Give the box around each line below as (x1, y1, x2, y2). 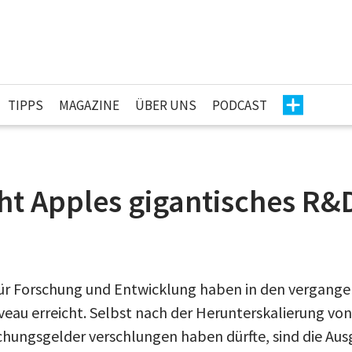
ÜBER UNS (135, 96, 196, 114)
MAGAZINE (59, 96, 119, 114)
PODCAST (212, 96, 267, 114)
